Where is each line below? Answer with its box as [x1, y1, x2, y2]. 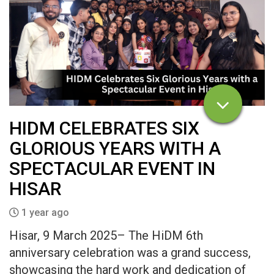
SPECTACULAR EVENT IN [9, 157, 215, 179]
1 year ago [19, 206, 69, 218]
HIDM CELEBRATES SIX [9, 117, 199, 139]
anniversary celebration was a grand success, [9, 245, 251, 260]
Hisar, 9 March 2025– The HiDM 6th [9, 228, 203, 243]
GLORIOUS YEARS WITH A [9, 137, 221, 159]
